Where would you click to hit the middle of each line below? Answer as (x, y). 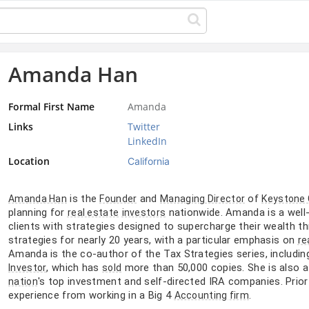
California (148, 161)
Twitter (143, 126)
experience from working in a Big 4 (91, 295)
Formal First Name (51, 106)
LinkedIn (147, 141)
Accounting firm (212, 295)
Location (29, 161)
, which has (74, 267)
